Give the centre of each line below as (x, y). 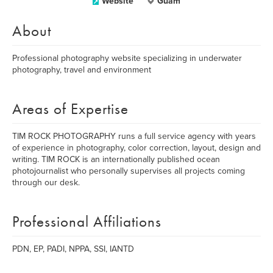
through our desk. (46, 183)
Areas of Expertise (70, 109)
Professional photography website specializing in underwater (127, 58)
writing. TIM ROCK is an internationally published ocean (116, 159)
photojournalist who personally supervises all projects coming (129, 171)
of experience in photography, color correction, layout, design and (136, 148)
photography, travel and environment (82, 70)
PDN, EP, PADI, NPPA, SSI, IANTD (73, 249)
